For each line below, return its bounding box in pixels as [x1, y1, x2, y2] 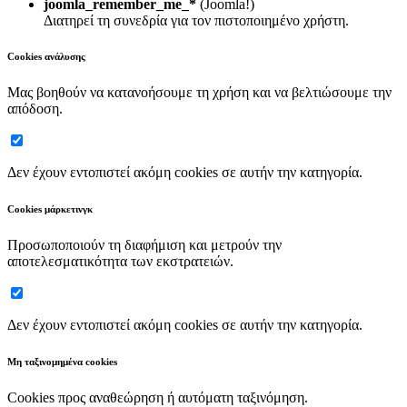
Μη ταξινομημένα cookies [7, 356, 117, 368]
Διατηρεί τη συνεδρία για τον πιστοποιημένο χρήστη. [44, 12, 349, 28]
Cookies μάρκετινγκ [7, 203, 93, 215]
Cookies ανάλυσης [7, 51, 85, 63]
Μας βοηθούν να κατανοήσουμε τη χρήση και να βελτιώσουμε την [7, 84, 392, 101]
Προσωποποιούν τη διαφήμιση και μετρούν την [7, 237, 282, 253]
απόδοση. [7, 101, 63, 117]
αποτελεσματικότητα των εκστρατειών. [7, 253, 233, 270]
